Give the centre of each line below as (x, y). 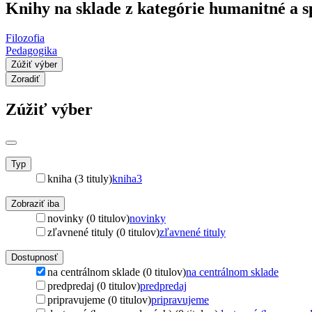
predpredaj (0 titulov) (94, 286)
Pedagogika (31, 50)
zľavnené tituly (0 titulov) (103, 232)
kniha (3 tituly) (80, 178)
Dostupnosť (34, 257)
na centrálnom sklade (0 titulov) (117, 272)
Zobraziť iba (35, 203)
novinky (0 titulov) (88, 218)
